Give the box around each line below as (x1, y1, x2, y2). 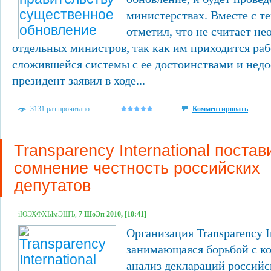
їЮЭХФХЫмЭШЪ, (18, 210, 79, 218)
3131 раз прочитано (30, 105, 90, 113)
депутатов (14, 176, 91, 195)
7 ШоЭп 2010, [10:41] (79, 210, 146, 218)
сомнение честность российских (14, 158, 260, 177)
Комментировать (192, 105, 248, 113)
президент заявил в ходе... (12, 74, 145, 87)
